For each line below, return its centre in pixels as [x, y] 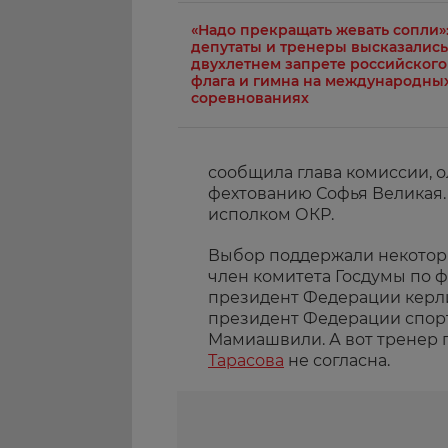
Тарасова [246, 360]
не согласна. [337, 360]
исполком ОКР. [271, 214]
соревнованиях [250, 98]
